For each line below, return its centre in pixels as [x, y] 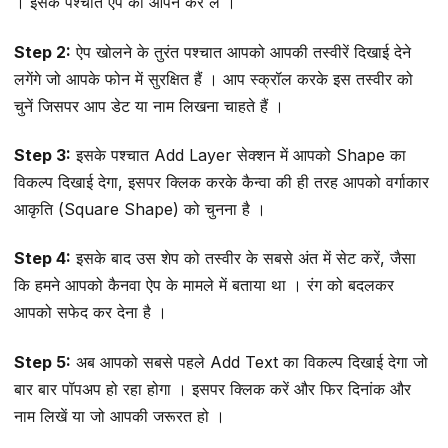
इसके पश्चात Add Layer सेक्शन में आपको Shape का [238, 155]
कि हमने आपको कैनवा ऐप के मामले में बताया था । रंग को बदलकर [204, 285]
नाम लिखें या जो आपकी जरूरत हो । [119, 415]
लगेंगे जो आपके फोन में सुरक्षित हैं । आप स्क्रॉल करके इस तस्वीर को [213, 78]
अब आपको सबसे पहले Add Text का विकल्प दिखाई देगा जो [249, 361]
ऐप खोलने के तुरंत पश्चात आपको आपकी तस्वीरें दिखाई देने [241, 51]
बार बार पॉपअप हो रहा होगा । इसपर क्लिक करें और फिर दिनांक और [212, 388]
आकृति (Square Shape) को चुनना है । [140, 209]
